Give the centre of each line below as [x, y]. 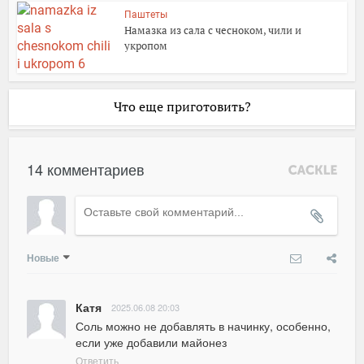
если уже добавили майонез [152, 342]
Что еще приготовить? [182, 106]
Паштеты [146, 14]
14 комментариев [86, 169]
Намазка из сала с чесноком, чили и [213, 30]
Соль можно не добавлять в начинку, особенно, [204, 325]
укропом [146, 45]
